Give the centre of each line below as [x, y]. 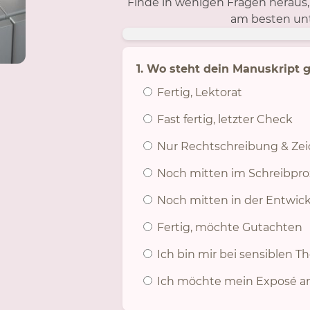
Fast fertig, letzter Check [223, 119]
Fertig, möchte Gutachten [228, 227]
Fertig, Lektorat [198, 92]
